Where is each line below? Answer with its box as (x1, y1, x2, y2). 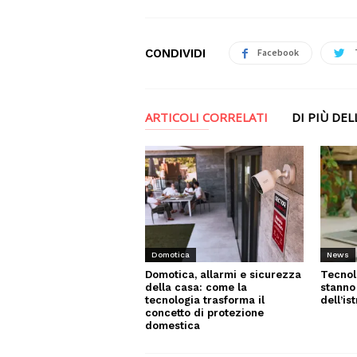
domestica (145, 320, 200, 332)
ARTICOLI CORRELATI (145, 109, 268, 125)
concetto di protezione (145, 307, 264, 320)
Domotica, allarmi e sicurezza (145, 269, 301, 281)
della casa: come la (145, 281, 247, 294)
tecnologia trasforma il (145, 294, 265, 307)
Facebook (257, 46, 299, 58)
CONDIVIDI (145, 45, 206, 61)
